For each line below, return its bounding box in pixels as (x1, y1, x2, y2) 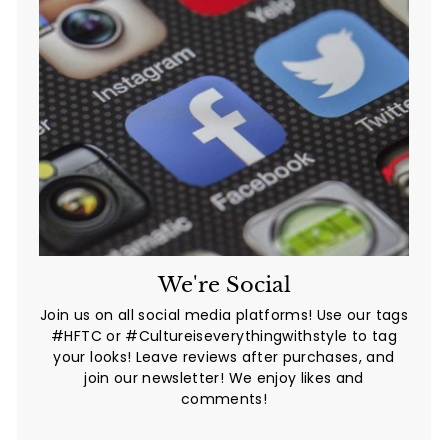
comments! (180, 388, 268, 409)
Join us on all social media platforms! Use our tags (40, 304, 408, 325)
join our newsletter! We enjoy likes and (84, 367, 364, 388)
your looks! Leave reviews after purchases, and (53, 346, 395, 367)
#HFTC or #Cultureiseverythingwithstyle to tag (51, 325, 397, 346)
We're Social (157, 271, 291, 298)
